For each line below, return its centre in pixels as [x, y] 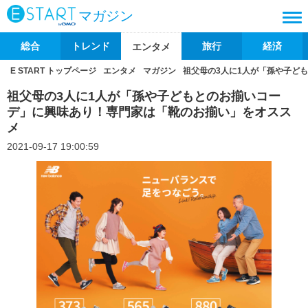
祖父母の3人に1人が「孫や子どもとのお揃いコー [144, 96]
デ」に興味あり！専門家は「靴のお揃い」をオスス [149, 112]
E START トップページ [53, 71]
